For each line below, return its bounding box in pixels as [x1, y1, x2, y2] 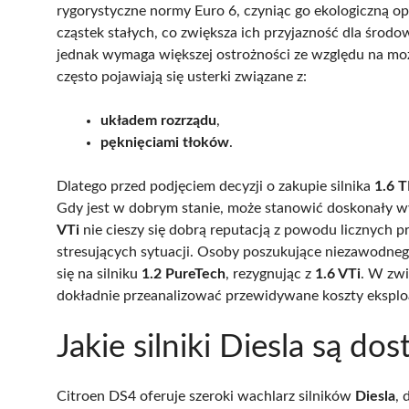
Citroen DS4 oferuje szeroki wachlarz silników [57, 388, 355, 404]
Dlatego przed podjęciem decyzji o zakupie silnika [57, 178, 374, 194]
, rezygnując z [225, 266, 315, 281]
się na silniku [57, 266, 142, 281]
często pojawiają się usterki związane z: [57, 68, 307, 84]
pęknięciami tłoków [100, 134, 229, 150]
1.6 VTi [315, 266, 361, 281]
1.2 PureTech [142, 266, 225, 281]
